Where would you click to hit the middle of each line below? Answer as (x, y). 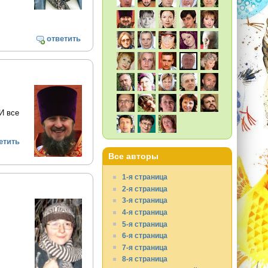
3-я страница (145, 200)
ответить (64, 39)
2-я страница (145, 188)
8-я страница (145, 259)
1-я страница (145, 177)
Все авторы (134, 156)
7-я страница (145, 247)
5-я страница (145, 224)
